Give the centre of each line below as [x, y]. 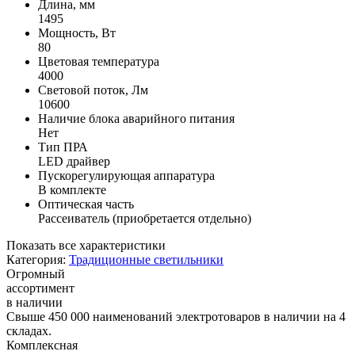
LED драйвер [74, 161]
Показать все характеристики [86, 245]
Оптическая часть [86, 204]
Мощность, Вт [77, 32]
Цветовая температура [99, 61]
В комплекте [72, 189]
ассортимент [40, 288]
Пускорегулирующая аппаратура [126, 175]
